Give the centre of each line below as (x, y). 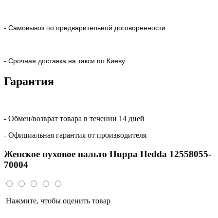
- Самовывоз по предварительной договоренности (85, 28)
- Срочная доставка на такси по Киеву (64, 61)
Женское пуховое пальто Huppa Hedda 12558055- (108, 154)
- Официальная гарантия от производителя (75, 135)
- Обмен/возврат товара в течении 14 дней (74, 118)
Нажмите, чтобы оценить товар (57, 201)
